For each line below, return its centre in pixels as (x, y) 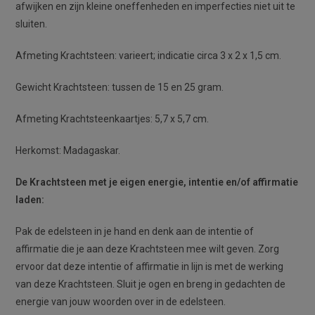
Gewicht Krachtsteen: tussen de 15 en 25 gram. (120, 88)
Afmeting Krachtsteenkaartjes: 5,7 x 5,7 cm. (112, 119)
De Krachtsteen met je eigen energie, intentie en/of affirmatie (157, 182)
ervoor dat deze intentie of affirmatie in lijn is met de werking (150, 267)
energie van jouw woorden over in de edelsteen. (121, 302)
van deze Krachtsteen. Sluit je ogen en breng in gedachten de (151, 284)
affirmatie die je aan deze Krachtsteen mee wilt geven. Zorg (148, 249)
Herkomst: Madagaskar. (68, 151)
